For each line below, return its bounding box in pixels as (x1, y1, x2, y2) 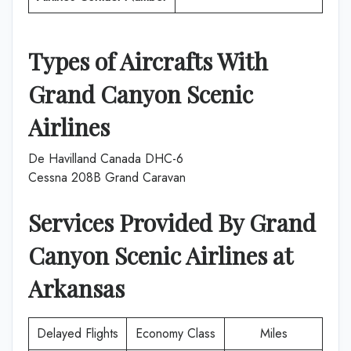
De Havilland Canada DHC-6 (28, 150, 183, 168)
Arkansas (28, 273, 125, 304)
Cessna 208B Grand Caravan (28, 168, 186, 186)
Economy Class (136, 324, 215, 342)
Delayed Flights (37, 324, 118, 342)
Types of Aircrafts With (28, 45, 268, 77)
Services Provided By (28, 207, 249, 238)
